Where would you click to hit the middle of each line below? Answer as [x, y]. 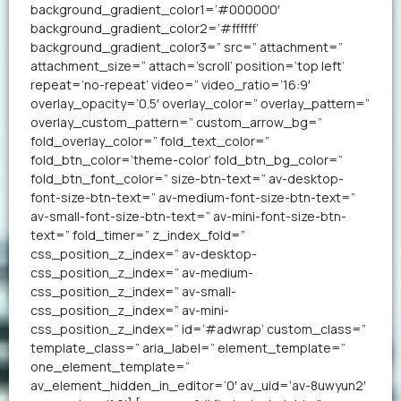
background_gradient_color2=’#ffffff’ [145, 28]
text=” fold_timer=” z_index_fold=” [138, 235]
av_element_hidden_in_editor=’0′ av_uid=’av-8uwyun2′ [198, 385]
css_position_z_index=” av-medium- [142, 272]
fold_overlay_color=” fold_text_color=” [150, 141]
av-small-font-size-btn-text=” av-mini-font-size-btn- [188, 216]
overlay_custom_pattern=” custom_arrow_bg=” [176, 122]
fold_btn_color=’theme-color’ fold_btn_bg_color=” [187, 159]
